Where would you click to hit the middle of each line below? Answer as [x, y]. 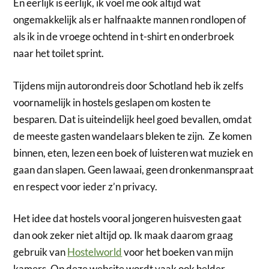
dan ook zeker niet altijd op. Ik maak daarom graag [123, 235]
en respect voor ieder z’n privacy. [86, 186]
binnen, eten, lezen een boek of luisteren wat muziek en [133, 153]
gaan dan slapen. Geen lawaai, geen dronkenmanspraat [134, 169]
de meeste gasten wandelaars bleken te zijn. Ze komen [133, 136]
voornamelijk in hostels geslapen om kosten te [112, 102]
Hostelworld [95, 252]
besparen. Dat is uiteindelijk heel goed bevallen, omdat [133, 119]
